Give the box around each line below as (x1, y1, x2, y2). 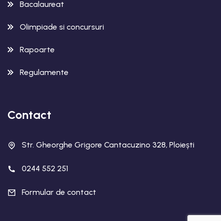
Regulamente (20, 67, 69, 77)
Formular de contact (22, 187, 96, 197)
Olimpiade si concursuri (20, 22, 104, 32)
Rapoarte (20, 44, 55, 54)
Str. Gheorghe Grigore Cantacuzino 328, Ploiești (22, 140, 194, 149)
